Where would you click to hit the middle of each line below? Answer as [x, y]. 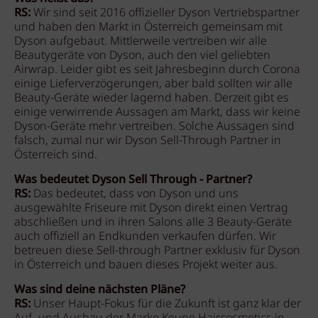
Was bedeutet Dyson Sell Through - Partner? [133, 180]
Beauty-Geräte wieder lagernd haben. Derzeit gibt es [152, 99]
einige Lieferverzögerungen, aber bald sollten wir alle [153, 84]
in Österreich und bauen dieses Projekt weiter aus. [146, 265]
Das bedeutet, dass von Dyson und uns [136, 194]
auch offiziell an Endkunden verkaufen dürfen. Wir [145, 237]
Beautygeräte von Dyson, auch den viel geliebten [142, 56]
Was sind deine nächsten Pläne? [100, 290]
